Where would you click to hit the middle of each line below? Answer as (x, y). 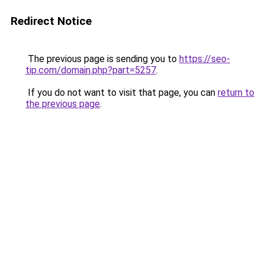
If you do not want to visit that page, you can (122, 93)
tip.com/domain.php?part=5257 (91, 70)
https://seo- (205, 59)
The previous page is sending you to (102, 59)
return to (236, 93)
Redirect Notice (51, 21)
